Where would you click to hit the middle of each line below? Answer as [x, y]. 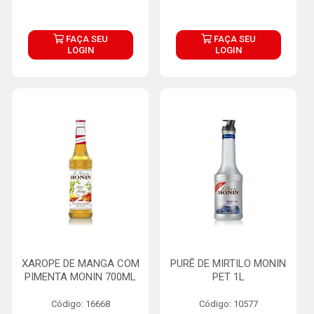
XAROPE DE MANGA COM [80, 264]
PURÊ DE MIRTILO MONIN [228, 264]
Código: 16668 [80, 304]
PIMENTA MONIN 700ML [80, 277]
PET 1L [228, 277]
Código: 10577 [228, 304]
